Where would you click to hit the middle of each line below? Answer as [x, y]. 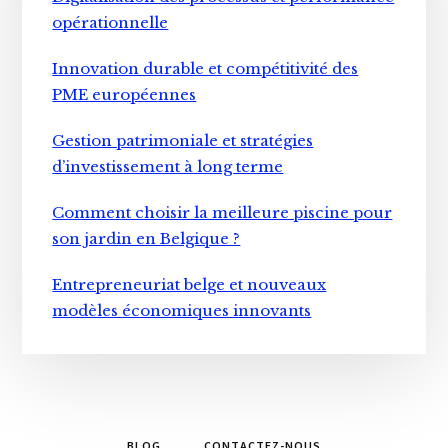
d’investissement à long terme [168, 167]
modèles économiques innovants [182, 311]
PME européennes [124, 95]
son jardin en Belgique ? [146, 239]
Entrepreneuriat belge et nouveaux [189, 285]
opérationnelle [110, 23]
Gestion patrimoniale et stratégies [183, 141]
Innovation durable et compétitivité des [205, 69]
